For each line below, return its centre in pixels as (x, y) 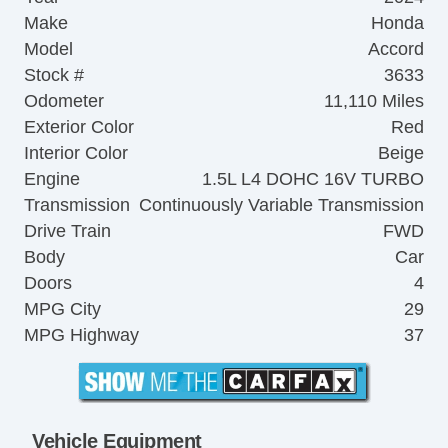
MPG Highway (81, 335)
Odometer (64, 101)
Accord (396, 49)
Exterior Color (79, 127)
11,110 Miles (374, 101)
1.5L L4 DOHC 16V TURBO (313, 179)
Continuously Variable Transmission (281, 205)
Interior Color (76, 153)
